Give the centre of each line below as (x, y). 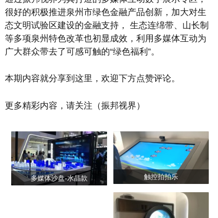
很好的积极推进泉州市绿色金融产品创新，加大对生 (106, 12)
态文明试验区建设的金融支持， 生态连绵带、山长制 (107, 25)
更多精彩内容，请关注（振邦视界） (75, 106)
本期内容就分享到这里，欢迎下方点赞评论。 (92, 79)
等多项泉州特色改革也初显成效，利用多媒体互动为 (106, 38)
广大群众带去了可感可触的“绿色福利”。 (82, 51)
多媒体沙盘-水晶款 (59, 178)
